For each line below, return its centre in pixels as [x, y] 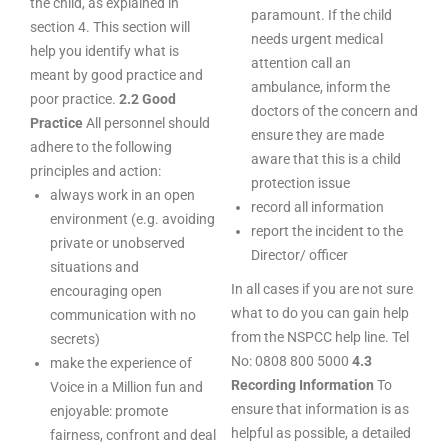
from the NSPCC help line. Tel [320, 337]
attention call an [301, 63]
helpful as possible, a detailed [321, 433]
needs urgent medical [317, 39]
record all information [317, 207]
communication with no [123, 315]
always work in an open [122, 195]
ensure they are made [317, 135]
